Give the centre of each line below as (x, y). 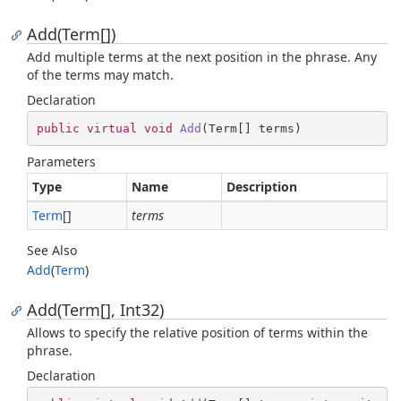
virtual (111, 128)
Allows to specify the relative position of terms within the (197, 333)
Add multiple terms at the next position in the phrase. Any (202, 57)
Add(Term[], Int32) (95, 310)
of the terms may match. (100, 75)
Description (262, 187)
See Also (52, 250)
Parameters (61, 162)
